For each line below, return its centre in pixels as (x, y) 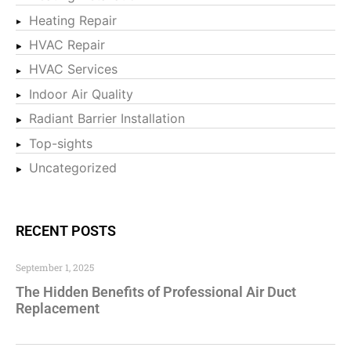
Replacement (58, 308)
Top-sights (61, 143)
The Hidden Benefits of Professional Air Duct (156, 291)
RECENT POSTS (66, 230)
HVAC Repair (67, 45)
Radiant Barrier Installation (107, 119)
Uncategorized (73, 167)
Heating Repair (73, 20)
